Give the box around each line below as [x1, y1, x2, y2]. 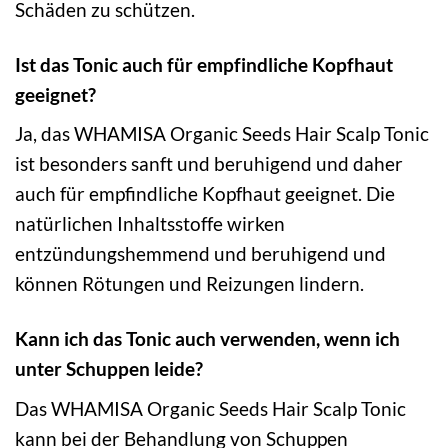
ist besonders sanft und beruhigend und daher [15, 152, 403, 176]
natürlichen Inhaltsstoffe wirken [15, 212, 285, 236]
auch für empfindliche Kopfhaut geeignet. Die [15, 182, 395, 206]
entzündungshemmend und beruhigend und [15, 242, 386, 266]
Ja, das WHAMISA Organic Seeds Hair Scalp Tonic [15, 122, 429, 146]
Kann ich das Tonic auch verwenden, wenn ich [15, 327, 400, 351]
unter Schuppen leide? [15, 357, 203, 381]
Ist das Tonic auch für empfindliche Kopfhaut [15, 52, 393, 76]
